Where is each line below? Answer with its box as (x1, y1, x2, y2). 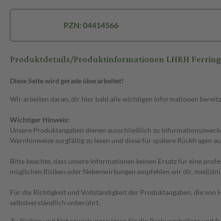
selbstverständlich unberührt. (10, 198, 100, 207)
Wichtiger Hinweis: (10, 115, 70, 124)
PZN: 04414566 (63, 20, 118, 30)
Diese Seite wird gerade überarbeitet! (10, 76, 124, 85)
